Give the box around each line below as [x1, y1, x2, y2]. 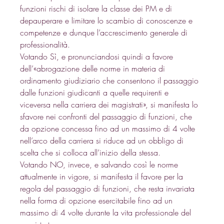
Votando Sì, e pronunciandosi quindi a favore [20, 50, 176, 62]
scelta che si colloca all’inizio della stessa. [20, 146, 163, 158]
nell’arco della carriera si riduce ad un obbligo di [20, 134, 186, 146]
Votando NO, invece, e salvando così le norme [20, 158, 181, 170]
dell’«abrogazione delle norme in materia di [20, 62, 168, 74]
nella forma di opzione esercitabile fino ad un [20, 194, 175, 206]
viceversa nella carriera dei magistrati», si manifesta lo [20, 98, 201, 110]
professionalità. [20, 38, 73, 50]
